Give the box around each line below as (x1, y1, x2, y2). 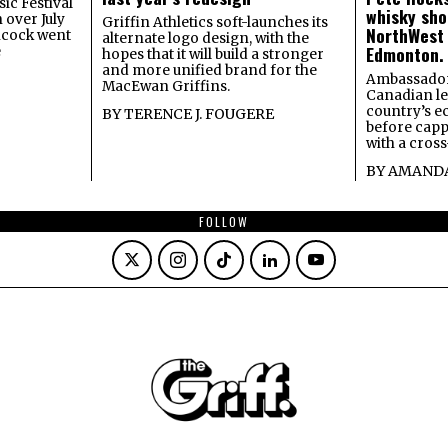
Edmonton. (366, 41, 445, 68)
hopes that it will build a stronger (101, 46, 324, 64)
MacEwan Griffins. (101, 78, 230, 96)
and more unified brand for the (101, 62, 317, 80)
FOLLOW (199, 213, 249, 231)
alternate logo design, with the (101, 30, 309, 48)
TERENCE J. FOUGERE (123, 105, 274, 124)
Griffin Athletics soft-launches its (101, 14, 328, 32)
